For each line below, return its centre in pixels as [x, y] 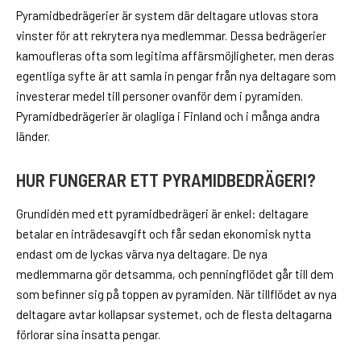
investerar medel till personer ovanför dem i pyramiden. [160, 96]
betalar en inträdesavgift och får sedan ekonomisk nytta [164, 233]
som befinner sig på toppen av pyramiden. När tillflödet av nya [176, 294]
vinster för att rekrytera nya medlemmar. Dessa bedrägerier [171, 36]
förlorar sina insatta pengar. [88, 334]
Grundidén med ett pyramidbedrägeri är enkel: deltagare [162, 213]
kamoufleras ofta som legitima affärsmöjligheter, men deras [175, 56]
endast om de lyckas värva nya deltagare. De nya [142, 253]
